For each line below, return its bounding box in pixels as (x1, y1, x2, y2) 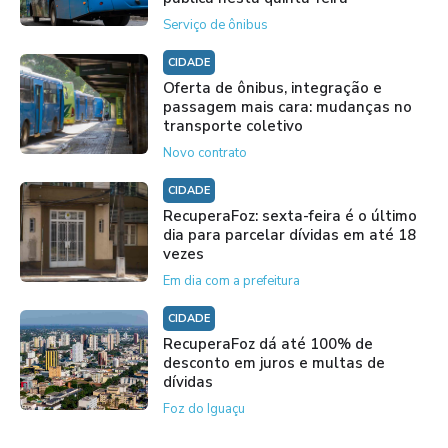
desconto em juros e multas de (162, 353, 385, 374)
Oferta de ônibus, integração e (162, 78, 382, 99)
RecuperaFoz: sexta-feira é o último (162, 206, 417, 227)
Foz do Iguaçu (162, 400, 245, 419)
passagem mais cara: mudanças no (162, 97, 412, 118)
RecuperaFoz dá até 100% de (162, 334, 373, 355)
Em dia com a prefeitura (162, 272, 300, 291)
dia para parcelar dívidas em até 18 (162, 225, 416, 246)
